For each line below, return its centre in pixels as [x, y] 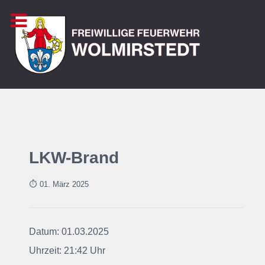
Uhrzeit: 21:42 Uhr [67, 251]
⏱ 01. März [49, 184]
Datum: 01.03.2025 [69, 232]
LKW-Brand [74, 158]
